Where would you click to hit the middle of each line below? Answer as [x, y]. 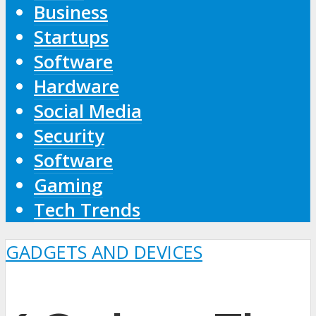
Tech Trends [87, 209]
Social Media [88, 111]
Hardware [77, 86]
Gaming [68, 185]
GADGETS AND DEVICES [104, 253]
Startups [71, 37]
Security [69, 135]
